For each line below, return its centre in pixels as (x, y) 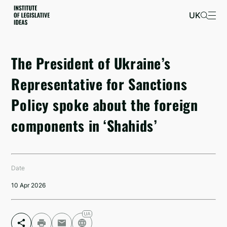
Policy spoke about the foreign (105, 105)
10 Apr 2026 (29, 185)
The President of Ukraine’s (91, 63)
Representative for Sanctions (99, 84)
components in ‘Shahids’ (84, 125)
